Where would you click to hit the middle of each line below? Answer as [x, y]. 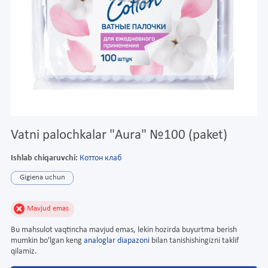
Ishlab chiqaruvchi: [44, 158]
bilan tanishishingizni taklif [194, 241]
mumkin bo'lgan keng [47, 241]
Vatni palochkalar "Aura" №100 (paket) [119, 135]
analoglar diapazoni [117, 241]
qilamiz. [24, 252]
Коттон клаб [100, 158]
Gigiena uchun [42, 177]
